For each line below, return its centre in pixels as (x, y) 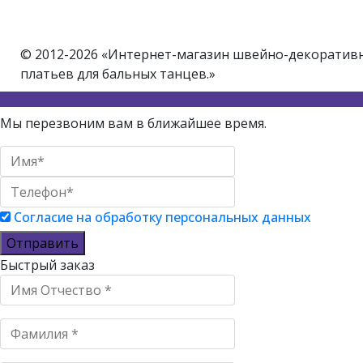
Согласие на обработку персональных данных (162, 217)
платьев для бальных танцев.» (118, 74)
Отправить (43, 243)
